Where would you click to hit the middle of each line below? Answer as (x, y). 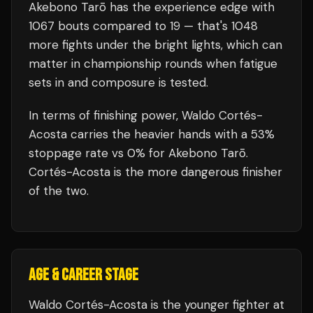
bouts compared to (112, 26)
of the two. (59, 191)
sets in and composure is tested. (118, 82)
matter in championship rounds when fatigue (153, 64)
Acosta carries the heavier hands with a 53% (152, 134)
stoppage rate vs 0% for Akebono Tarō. (138, 153)
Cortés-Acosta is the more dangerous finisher (155, 172)
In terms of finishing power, (105, 115)
